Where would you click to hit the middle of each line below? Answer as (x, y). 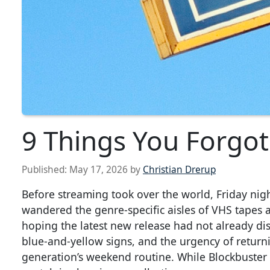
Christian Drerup (179, 170)
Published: (46, 170)
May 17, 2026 (99, 170)
